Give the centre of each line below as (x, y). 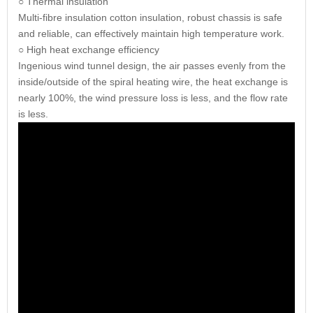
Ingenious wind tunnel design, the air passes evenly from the (152, 66)
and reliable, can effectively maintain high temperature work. (151, 34)
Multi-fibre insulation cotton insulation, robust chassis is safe (150, 17)
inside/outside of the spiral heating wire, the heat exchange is (153, 82)
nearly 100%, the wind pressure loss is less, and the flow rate (153, 98)
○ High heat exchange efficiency (89, 50)
